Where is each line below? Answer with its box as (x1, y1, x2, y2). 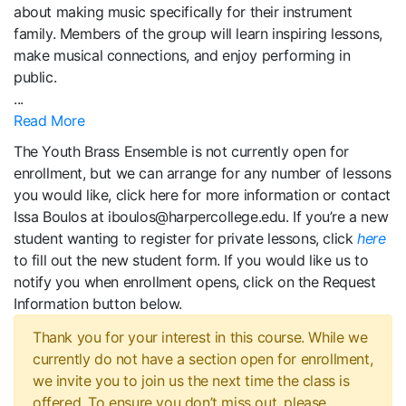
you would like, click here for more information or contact (14, 186, 391, 204)
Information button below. (14, 295, 183, 313)
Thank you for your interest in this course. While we (33, 328, 368, 346)
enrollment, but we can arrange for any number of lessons (14, 164, 391, 182)
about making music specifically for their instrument (14, 3, 353, 21)
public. (14, 68, 61, 86)
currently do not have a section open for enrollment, (33, 350, 373, 368)
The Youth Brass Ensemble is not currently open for (14, 142, 350, 160)
